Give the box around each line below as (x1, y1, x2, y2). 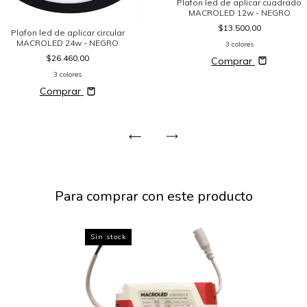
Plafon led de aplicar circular (10, 27, 125, 38)
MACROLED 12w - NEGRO (188, 7, 291, 18)
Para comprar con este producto (54, 187, 253, 206)
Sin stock (90, 232, 126, 242)
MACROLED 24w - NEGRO (16, 37, 119, 48)
